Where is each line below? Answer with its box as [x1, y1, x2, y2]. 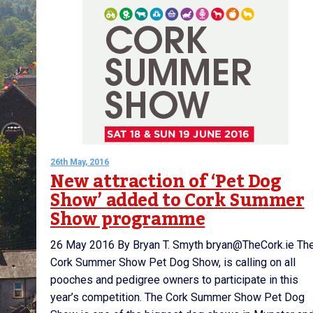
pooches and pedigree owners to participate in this [50, 273, 298, 286]
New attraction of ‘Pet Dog [50, 164, 282, 199]
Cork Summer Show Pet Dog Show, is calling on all [50, 256, 296, 269]
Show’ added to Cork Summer [50, 183, 305, 218]
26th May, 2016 [50, 157, 109, 167]
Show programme [50, 202, 205, 237]
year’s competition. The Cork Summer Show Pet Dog [50, 291, 305, 304]
